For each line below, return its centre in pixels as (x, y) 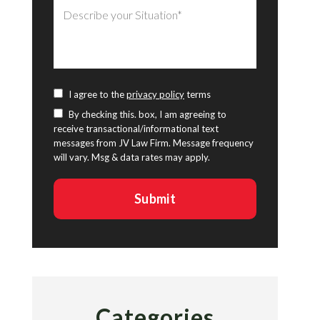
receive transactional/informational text (136, 129)
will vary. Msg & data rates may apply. (132, 157)
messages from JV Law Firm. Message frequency (154, 143)
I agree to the (97, 94)
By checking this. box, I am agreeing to (147, 114)
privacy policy (155, 94)
